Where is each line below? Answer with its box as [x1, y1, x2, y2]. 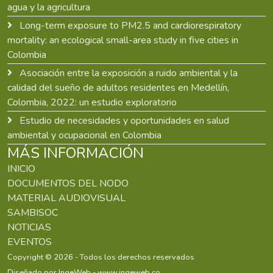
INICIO [7, 161, 35, 175]
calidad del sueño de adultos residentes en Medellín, [7, 80, 229, 94]
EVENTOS [7, 235, 52, 249]
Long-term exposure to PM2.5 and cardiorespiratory [19, 18, 241, 32]
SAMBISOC [7, 205, 58, 219]
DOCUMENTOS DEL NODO [7, 176, 129, 190]
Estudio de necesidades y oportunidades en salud [19, 113, 229, 127]
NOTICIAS [7, 220, 51, 234]
